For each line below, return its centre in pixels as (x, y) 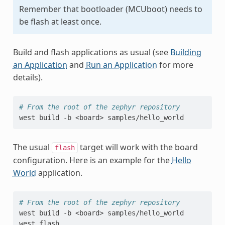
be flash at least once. (60, 21)
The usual (32, 147)
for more (175, 65)
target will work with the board (138, 147)
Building (186, 52)
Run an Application (121, 65)
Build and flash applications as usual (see (91, 52)
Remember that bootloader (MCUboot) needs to (110, 9)
